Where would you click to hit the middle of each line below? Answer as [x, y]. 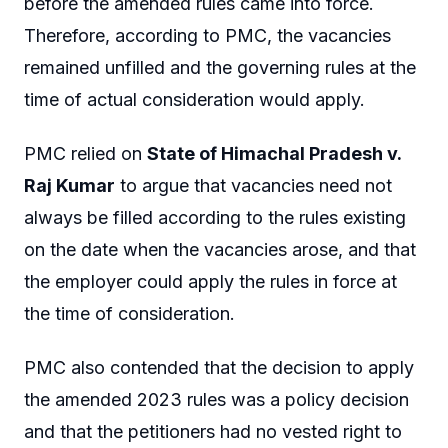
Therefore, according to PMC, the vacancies [207, 36]
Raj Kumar [69, 185]
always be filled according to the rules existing [215, 217]
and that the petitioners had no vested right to [213, 431]
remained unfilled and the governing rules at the [220, 68]
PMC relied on [85, 153]
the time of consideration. [129, 313]
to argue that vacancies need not [253, 185]
